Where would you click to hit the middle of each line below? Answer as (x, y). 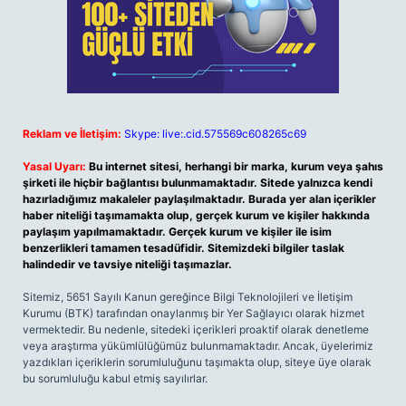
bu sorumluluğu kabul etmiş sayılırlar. (115, 378)
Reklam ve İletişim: (72, 134)
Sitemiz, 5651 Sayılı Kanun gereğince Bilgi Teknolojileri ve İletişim (188, 297)
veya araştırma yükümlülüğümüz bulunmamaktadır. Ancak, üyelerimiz (198, 346)
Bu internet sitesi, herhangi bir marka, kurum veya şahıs (236, 166)
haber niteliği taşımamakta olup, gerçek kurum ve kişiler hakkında (196, 215)
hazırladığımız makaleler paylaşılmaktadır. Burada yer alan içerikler (199, 199)
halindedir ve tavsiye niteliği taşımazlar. (127, 264)
